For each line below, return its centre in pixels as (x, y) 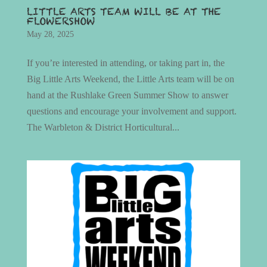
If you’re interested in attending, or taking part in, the (125, 63)
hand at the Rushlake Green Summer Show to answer (127, 95)
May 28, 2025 (50, 35)
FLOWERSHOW (61, 21)
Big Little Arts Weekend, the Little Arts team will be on (130, 79)
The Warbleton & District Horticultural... (103, 128)
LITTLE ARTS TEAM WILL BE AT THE (124, 12)
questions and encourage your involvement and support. (131, 111)
